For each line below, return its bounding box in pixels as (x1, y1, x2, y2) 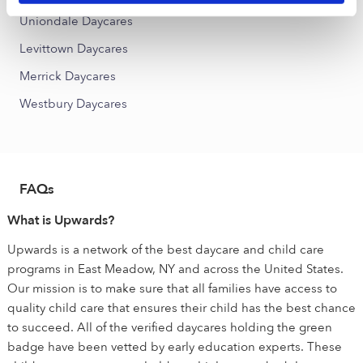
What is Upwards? (7, 211, 114, 229)
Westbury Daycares (19, 96, 127, 112)
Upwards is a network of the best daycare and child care (7, 241, 324, 258)
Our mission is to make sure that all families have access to (7, 280, 337, 297)
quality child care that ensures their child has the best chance (7, 300, 356, 316)
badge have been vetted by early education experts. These (7, 339, 342, 355)
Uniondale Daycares (19, 13, 133, 29)
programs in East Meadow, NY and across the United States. (7, 261, 344, 277)
